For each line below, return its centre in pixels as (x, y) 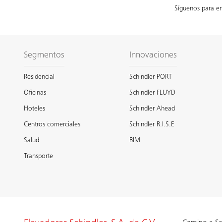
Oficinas (35, 93)
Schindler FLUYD (153, 93)
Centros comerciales (52, 125)
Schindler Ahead (152, 109)
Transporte (38, 156)
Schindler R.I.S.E (152, 125)
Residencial (39, 77)
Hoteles (34, 109)
